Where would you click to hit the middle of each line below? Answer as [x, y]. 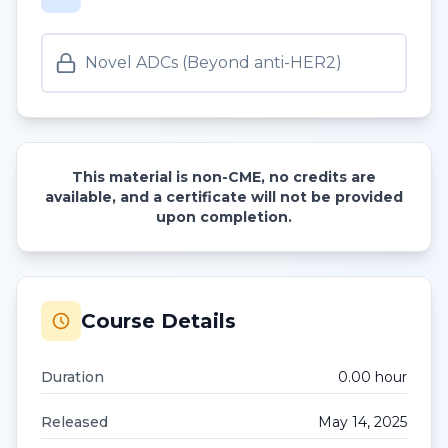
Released [74, 422]
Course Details [158, 321]
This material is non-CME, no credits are [224, 177]
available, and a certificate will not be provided [224, 197]
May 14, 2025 [362, 422]
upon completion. [224, 217]
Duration [72, 377]
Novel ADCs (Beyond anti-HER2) [213, 62]
